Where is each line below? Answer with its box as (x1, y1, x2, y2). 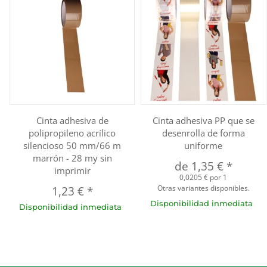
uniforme (184, 139, 223, 151)
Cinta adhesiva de (36, 114, 108, 126)
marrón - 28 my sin (32, 151, 112, 164)
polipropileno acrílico (29, 126, 116, 139)
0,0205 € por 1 (179, 172, 228, 182)
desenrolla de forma (162, 126, 245, 139)
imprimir (54, 164, 91, 176)
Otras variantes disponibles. (157, 182, 250, 193)
